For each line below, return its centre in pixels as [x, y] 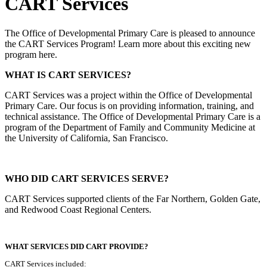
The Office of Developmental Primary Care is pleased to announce [130, 33]
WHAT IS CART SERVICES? [68, 74]
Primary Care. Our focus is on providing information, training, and [129, 105]
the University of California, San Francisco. [88, 138]
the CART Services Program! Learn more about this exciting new [128, 44]
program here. [31, 54]
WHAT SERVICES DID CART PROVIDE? [77, 246]
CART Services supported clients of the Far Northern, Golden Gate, [133, 198]
